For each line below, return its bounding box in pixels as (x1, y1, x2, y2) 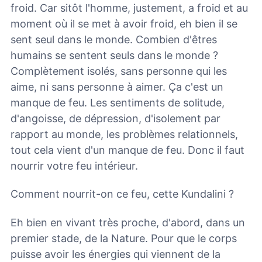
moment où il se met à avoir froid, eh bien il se (11, 17, 237, 30)
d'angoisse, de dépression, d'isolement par (11, 112, 220, 125)
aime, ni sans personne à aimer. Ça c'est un (11, 80, 223, 93)
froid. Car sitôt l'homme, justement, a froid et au (11, 1, 248, 14)
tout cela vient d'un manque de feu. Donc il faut (11, 143, 244, 156)
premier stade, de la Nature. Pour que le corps (11, 232, 237, 244)
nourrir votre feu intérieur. (11, 159, 138, 172)
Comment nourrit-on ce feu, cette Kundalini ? (11, 188, 234, 201)
